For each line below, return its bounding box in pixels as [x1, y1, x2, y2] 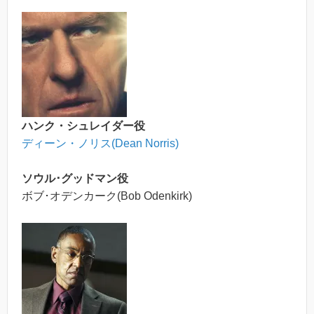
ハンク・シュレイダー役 [22, 119, 145, 132]
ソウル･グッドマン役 [22, 172, 128, 185]
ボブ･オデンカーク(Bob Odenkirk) [22, 190, 192, 203]
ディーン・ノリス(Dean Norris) [22, 137, 179, 149]
